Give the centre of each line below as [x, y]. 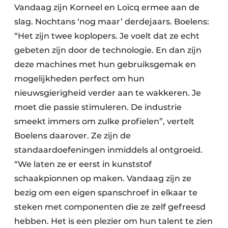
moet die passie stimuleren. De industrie [98, 107]
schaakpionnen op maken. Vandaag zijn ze [103, 179]
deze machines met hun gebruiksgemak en [105, 65]
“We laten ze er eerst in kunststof [83, 164]
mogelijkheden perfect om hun [79, 79]
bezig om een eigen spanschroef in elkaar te [106, 193]
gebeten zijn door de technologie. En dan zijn [108, 50]
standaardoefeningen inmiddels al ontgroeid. [108, 150]
